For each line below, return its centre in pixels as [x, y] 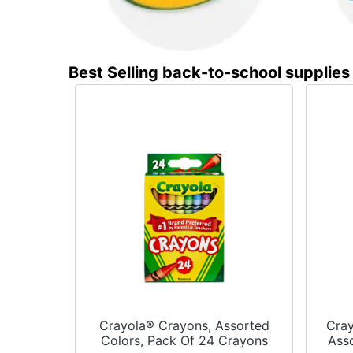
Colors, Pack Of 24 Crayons [184, 341]
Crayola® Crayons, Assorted [184, 326]
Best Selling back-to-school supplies [210, 73]
